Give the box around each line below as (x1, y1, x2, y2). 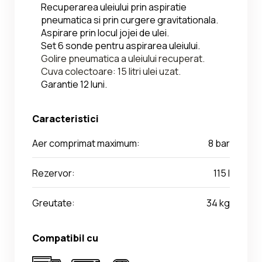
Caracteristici (32, 112, 99, 126)
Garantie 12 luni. (41, 78, 107, 91)
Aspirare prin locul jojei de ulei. (41, 26, 169, 40)
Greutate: (32, 196, 75, 210)
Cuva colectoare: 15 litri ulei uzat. (41, 65, 181, 78)
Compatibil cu (32, 232, 98, 245)
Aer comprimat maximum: (32, 137, 140, 150)
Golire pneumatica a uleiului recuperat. (41, 52, 205, 65)
